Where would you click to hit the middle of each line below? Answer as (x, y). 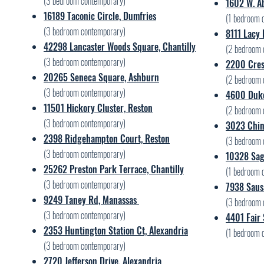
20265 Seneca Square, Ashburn (101, 77)
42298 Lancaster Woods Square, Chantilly (120, 47)
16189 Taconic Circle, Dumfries (100, 16)
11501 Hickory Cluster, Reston (98, 108)
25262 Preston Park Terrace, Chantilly (114, 169)
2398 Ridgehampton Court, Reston (107, 138)
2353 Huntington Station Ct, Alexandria (116, 230)
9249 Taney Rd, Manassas (91, 200)
